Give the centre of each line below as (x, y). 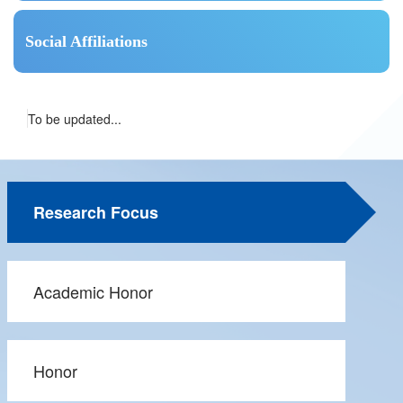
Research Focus (96, 213)
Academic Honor (93, 292)
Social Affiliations (86, 42)
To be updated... (75, 119)
